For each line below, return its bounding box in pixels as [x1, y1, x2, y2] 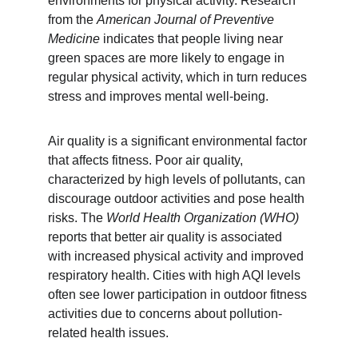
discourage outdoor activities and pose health [48, 192, 308, 205]
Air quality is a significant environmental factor [48, 134, 310, 148]
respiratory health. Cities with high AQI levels [48, 268, 304, 282]
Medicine [48, 32, 100, 46]
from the [48, 13, 97, 26]
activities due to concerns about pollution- [48, 307, 282, 320]
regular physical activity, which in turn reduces [48, 70, 310, 84]
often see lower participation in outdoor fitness [48, 288, 310, 301]
